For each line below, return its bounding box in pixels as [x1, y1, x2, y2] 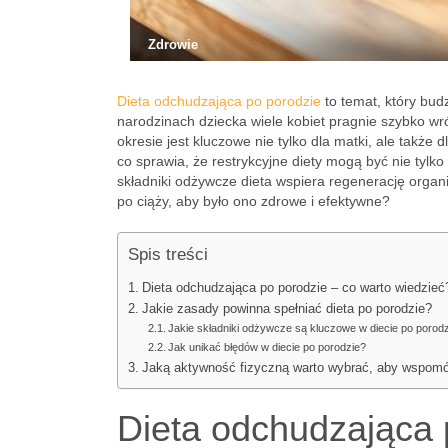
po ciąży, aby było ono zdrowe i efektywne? [117, 193, 390, 209]
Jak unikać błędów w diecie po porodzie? [168, 341, 367, 353]
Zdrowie [147, 37, 198, 52]
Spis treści [128, 245, 208, 264]
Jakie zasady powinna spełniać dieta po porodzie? [141, 302, 432, 316]
